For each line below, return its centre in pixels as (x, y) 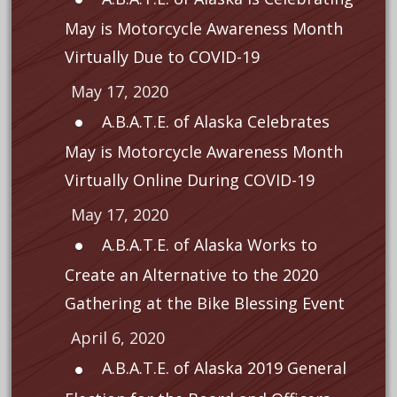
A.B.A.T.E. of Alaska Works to (209, 245)
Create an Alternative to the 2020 (191, 275)
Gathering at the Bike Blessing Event (204, 304)
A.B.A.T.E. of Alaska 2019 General (224, 368)
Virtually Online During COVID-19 (189, 180)
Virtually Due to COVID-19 (162, 57)
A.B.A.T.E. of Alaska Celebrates (215, 122)
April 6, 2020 (117, 338)
